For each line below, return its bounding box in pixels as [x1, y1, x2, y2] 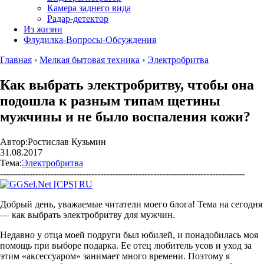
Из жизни [24, 24, 62, 34]
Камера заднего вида [47, 3, 131, 13]
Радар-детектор [47, 14, 108, 24]
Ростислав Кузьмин [28, 136, 106, 147]
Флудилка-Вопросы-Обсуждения [24, 35, 156, 45]
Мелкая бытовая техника [39, 55, 140, 65]
